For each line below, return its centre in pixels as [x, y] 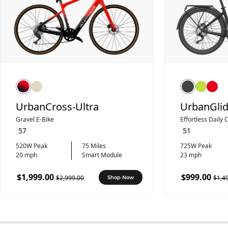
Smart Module [102, 155]
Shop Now [120, 177]
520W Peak [31, 146]
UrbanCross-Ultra [57, 106]
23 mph [191, 155]
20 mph [26, 155]
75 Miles [94, 146]
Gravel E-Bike [35, 119]
